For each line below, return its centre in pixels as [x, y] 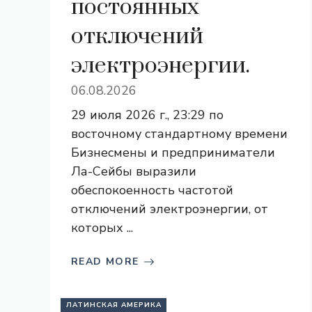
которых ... [102, 228]
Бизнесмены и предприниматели [173, 153]
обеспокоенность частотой [152, 190]
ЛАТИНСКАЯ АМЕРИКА [114, 305]
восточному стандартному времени [179, 134]
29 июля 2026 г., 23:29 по [147, 115]
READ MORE [105, 262]
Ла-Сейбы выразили [134, 171]
